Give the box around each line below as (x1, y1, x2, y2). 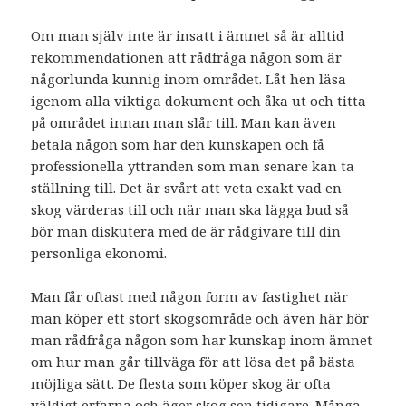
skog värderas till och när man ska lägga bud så (31, 200, 350, 219)
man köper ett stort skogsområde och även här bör (31, 309, 370, 328)
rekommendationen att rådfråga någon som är (31, 48, 343, 67)
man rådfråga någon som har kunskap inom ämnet (31, 331, 373, 350)
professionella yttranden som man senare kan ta (31, 157, 355, 176)
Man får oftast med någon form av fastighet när (31, 287, 349, 306)
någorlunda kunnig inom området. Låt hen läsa (31, 70, 347, 89)
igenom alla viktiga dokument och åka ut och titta (31, 92, 367, 111)
